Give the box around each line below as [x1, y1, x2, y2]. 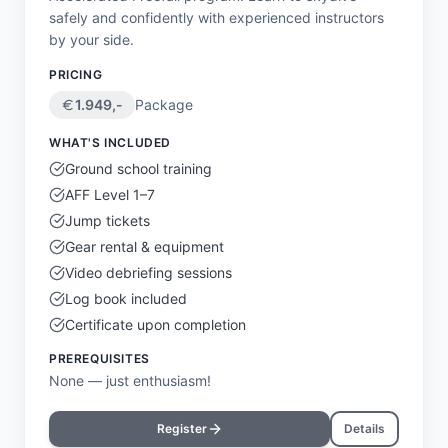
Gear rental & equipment [65, 238, 224, 255]
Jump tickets [65, 212, 150, 229]
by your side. [49, 31, 134, 48]
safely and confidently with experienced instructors [49, 9, 384, 26]
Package [135, 96, 193, 113]
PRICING [49, 67, 103, 82]
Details [344, 421, 385, 436]
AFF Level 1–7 [65, 186, 155, 203]
